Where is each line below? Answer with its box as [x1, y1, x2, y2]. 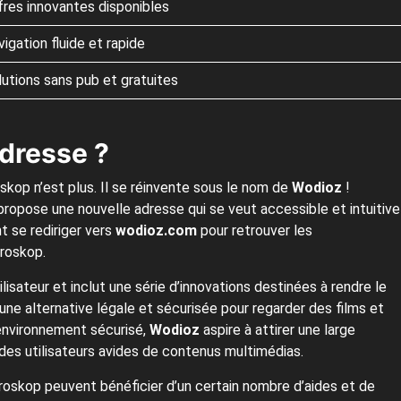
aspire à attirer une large [200, 321, 355, 339]
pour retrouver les [197, 222, 312, 240]
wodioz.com [115, 222, 197, 240]
